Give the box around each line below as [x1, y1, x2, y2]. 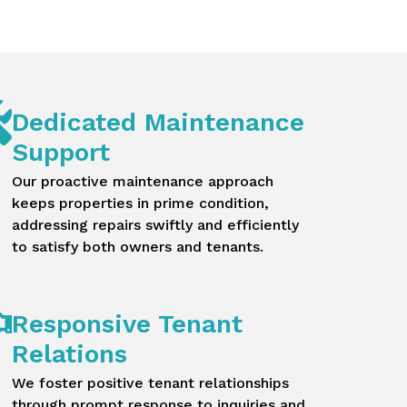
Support [11, 137, 110, 168]
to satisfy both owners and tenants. [11, 238, 263, 256]
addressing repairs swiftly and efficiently [11, 216, 299, 234]
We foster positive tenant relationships [11, 374, 289, 392]
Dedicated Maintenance [11, 107, 304, 138]
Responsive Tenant [11, 309, 243, 340]
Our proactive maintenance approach [11, 173, 273, 191]
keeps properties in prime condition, [11, 194, 269, 213]
